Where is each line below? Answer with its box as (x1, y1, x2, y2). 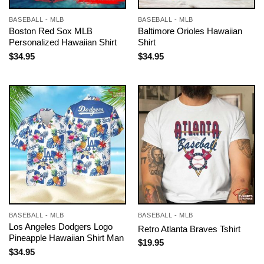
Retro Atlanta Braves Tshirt (137, 223, 240, 234)
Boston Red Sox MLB (8, 26, 93, 37)
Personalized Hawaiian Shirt (8, 37, 117, 48)
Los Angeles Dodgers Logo (8, 222, 113, 232)
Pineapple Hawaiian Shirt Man (8, 233, 124, 243)
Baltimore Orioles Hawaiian (137, 26, 242, 37)
